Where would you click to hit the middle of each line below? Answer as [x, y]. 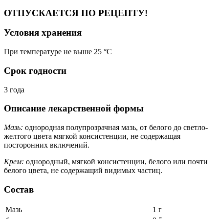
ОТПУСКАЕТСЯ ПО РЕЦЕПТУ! [76, 13]
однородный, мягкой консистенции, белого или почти [116, 161]
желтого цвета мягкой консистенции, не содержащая [92, 136]
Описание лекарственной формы [74, 109]
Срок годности [35, 70]
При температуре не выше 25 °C [58, 52]
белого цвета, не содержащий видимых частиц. [83, 170]
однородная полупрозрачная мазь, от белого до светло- [115, 127]
